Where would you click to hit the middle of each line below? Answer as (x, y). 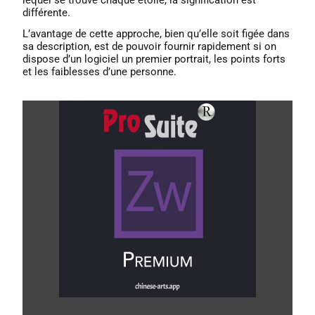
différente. (47, 12)
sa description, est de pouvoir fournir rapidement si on (150, 46)
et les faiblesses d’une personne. (100, 71)
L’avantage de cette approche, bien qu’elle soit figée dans (156, 33)
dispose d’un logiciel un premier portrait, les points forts (154, 59)
